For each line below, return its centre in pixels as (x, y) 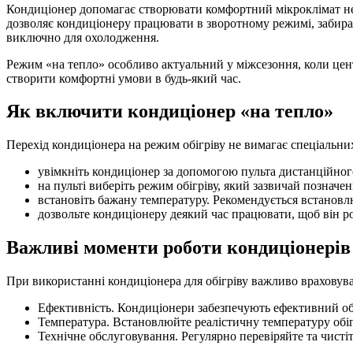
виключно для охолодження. (83, 37)
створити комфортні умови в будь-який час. (124, 78)
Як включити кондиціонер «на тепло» (170, 111)
